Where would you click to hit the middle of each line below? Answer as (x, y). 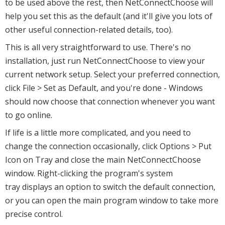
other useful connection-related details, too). (89, 30)
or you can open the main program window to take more (112, 201)
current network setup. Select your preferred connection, (113, 75)
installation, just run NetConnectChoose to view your (105, 61)
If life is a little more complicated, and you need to (98, 133)
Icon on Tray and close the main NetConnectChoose (103, 160)
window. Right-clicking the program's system (89, 174)
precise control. (34, 214)
